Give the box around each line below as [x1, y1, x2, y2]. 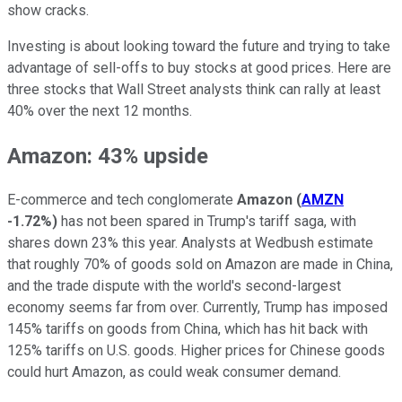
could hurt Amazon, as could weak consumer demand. [7, 363, 341, 381]
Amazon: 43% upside [7, 143, 208, 169]
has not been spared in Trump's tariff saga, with [57, 213, 356, 231]
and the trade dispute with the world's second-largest [7, 277, 341, 295]
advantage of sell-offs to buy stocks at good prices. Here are [7, 58, 391, 76]
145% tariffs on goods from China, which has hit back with [7, 320, 368, 338]
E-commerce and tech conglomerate [7, 191, 237, 209]
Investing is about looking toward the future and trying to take [7, 37, 390, 55]
